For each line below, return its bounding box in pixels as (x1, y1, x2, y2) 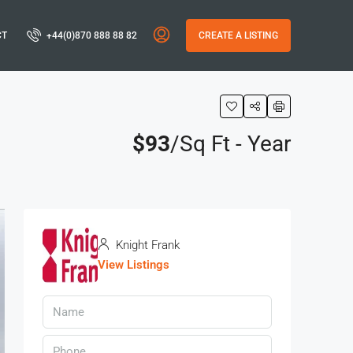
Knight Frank (113, 238, 180, 252)
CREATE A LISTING (199, 30, 278, 41)
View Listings (98, 258, 169, 272)
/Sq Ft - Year (170, 131, 291, 157)
